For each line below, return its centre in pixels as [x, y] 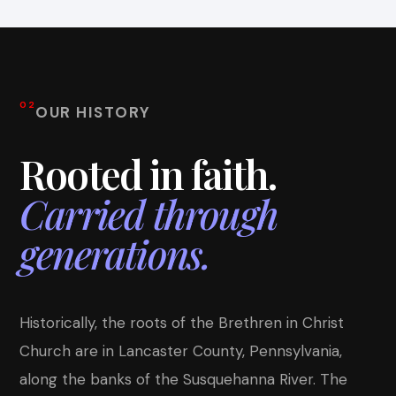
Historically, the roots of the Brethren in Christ [182, 323]
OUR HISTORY [93, 112]
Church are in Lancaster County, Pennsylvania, [181, 351]
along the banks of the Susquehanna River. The [183, 380]
